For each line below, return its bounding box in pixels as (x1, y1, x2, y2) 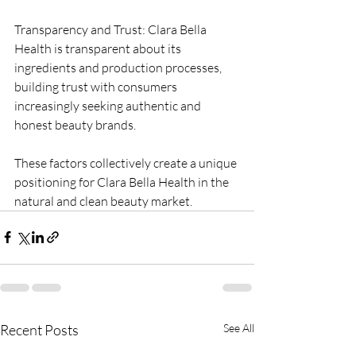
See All (223, 320, 254, 335)
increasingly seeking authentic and (14, 97, 203, 114)
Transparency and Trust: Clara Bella (14, 21, 209, 37)
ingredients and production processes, (14, 59, 224, 75)
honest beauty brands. (14, 116, 136, 133)
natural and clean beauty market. (14, 192, 192, 209)
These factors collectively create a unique (14, 154, 239, 171)
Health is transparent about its (14, 40, 184, 56)
